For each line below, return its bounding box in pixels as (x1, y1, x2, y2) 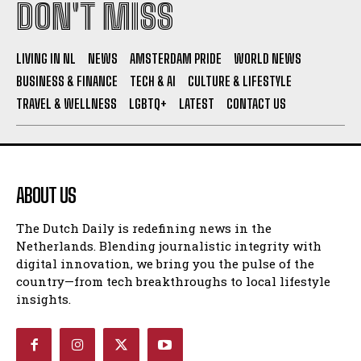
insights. (16, 290, 71, 307)
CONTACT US (226, 95, 286, 111)
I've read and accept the (37, 64, 160, 80)
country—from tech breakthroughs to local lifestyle (16, 272, 330, 289)
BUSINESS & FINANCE (16, 73, 118, 89)
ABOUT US (16, 183, 76, 207)
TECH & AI (130, 73, 176, 89)
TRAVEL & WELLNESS (16, 95, 117, 111)
